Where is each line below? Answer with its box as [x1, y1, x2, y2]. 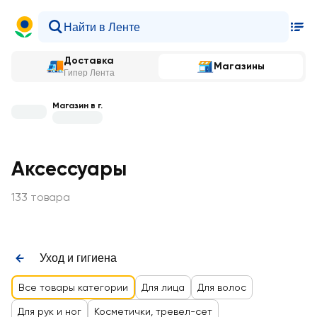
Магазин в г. [52, 100, 103, 110]
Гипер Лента [64, 68, 115, 78]
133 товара [11, 190, 70, 204]
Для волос [197, 282, 246, 293]
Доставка [64, 54, 114, 67]
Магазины [214, 60, 265, 72]
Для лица [142, 282, 185, 293]
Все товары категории [18, 282, 128, 293]
